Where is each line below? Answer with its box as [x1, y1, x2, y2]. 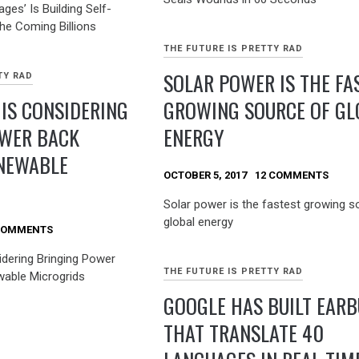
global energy [163, 214, 234, 229]
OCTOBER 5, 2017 [163, 169, 248, 182]
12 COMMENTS [255, 169, 329, 182]
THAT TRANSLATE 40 [163, 317, 325, 349]
